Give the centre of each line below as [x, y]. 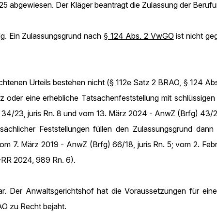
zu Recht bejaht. [37, 206]
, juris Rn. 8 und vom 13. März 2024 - [89, 113]
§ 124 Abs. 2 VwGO [139, 36]
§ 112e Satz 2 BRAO [144, 82]
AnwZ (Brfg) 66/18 [100, 144]
